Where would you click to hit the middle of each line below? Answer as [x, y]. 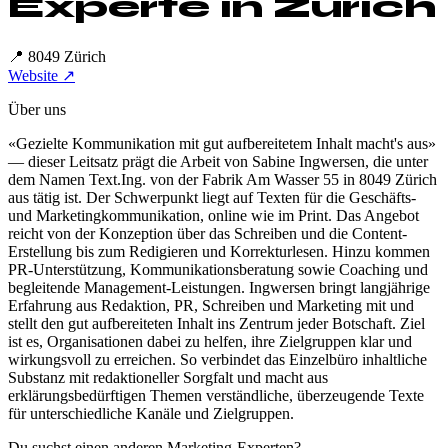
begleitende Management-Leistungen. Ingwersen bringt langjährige [219, 287]
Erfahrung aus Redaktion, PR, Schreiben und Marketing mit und [211, 305]
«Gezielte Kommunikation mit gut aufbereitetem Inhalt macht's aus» [222, 143]
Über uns [37, 109]
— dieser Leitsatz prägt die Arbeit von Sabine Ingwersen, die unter [218, 161]
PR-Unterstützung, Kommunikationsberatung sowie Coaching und [218, 269]
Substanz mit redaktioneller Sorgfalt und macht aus [168, 377]
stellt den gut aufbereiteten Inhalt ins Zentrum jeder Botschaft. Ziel [216, 323]
